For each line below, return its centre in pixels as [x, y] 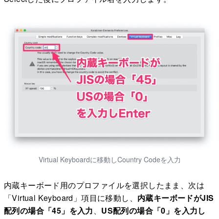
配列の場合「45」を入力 [49, 210]
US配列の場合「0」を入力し [153, 210]
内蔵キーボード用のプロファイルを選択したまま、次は [104, 185]
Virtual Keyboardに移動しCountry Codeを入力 [109, 159]
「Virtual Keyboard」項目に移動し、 [71, 197]
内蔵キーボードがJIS [176, 197]
